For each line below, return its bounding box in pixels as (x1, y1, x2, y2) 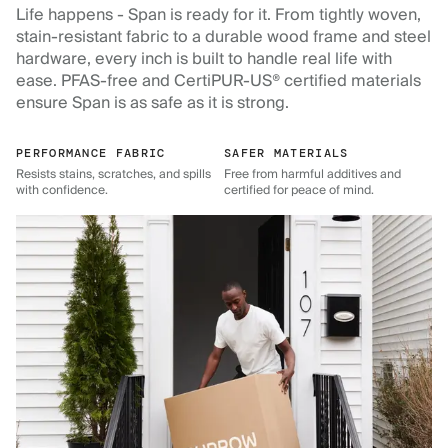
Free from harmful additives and (224, 163, 401, 185)
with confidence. (16, 179, 108, 201)
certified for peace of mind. (224, 179, 374, 201)
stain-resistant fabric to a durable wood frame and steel (16, 22, 431, 51)
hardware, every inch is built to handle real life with (16, 44, 392, 73)
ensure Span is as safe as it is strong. (16, 88, 289, 117)
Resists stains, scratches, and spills (16, 163, 211, 185)
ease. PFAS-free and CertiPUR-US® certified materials (16, 66, 421, 95)
